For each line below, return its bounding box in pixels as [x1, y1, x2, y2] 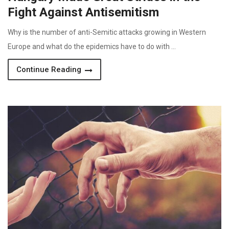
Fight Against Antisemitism [8, 5, 159, 19]
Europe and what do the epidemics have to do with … [8, 42, 176, 51]
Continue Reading [16, 65, 83, 74]
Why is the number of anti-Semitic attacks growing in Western [8, 28, 206, 36]
